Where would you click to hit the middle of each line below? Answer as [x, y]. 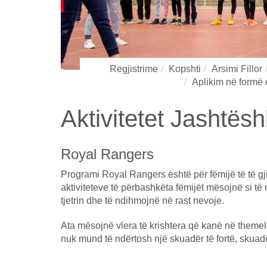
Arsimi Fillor [237, 69]
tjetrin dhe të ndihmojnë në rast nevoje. [144, 200]
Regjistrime [134, 69]
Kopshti [185, 69]
